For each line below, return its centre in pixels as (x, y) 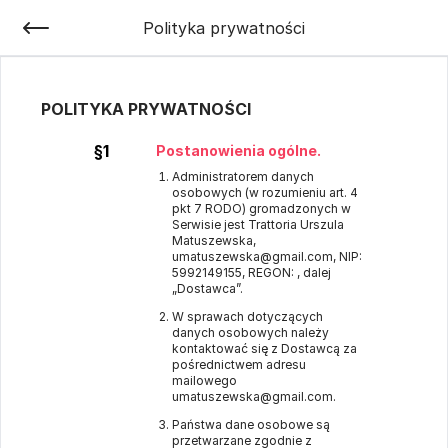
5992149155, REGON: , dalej (251, 272)
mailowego (204, 380)
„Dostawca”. (207, 288)
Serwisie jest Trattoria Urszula (258, 224)
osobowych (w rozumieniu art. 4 (265, 192)
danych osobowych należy (250, 332)
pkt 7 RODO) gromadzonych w (261, 208)
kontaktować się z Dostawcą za (264, 348)
